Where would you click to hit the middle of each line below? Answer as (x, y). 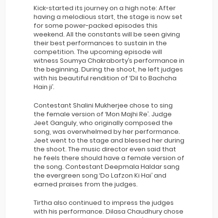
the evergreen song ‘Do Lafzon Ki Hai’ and (100, 175)
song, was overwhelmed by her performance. (107, 131)
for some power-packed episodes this (96, 25)
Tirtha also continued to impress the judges (104, 202)
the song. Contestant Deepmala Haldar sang (107, 166)
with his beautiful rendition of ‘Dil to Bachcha (105, 78)
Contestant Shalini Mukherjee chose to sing (103, 105)
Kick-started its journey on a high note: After (105, 8)
